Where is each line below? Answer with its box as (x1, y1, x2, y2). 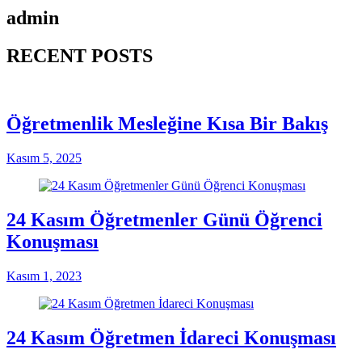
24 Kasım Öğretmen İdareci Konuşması (6, 327, 336, 349)
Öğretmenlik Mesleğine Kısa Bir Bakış (6, 113, 328, 135)
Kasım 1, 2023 (6, 269, 82, 284)
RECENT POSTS (6, 44, 153, 66)
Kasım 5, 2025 (6, 151, 82, 166)
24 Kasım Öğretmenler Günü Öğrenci (6, 209, 322, 231)
